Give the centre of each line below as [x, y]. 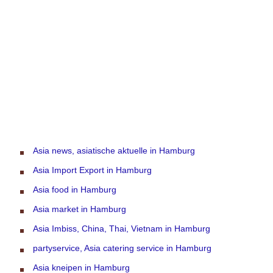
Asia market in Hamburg [80, 209]
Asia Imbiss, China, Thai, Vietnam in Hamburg [122, 228]
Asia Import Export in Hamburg [92, 170]
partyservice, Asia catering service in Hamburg [122, 248]
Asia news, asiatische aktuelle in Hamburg [114, 150]
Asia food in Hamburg [75, 189]
